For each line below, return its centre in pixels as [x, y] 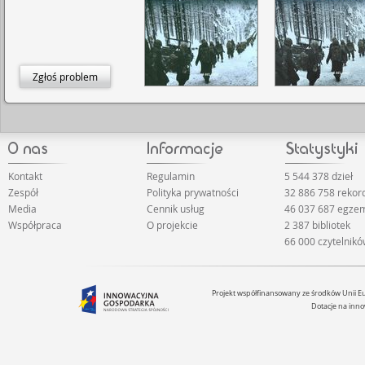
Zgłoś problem [65, 77]
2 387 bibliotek [318, 225]
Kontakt [25, 176]
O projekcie [172, 225]
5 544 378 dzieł [319, 176]
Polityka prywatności [192, 192]
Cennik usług [175, 209]
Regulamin [170, 176]
